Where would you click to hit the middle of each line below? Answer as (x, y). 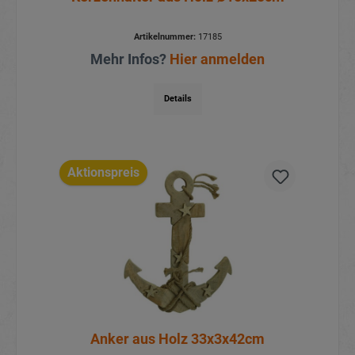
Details (177, 98)
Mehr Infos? (130, 59)
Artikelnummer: (164, 36)
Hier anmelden (217, 59)
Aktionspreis (103, 173)
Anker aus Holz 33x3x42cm (177, 339)
